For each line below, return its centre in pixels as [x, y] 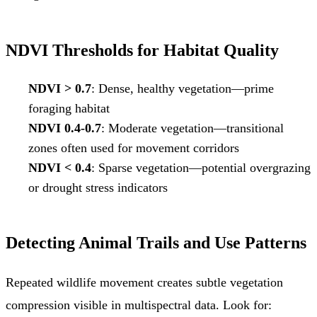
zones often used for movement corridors [134, 148]
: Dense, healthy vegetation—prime [183, 88]
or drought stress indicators [98, 187]
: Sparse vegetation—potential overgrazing [201, 167]
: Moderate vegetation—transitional [192, 128]
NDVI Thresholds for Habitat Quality [142, 50]
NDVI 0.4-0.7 [65, 128]
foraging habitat [69, 108]
